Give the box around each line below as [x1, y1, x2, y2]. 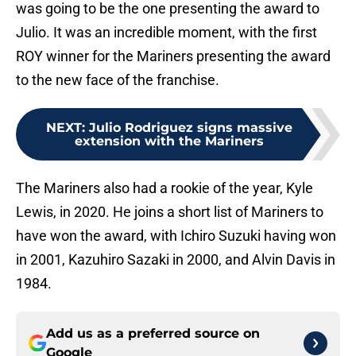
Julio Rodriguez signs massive [89, 120, 292, 136]
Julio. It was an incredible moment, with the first [16, 24, 317, 41]
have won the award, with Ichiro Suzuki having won [16, 227, 336, 245]
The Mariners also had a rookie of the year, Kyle [16, 180, 313, 197]
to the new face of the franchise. [16, 72, 219, 89]
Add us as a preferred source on [46, 326, 260, 342]
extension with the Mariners [75, 133, 264, 149]
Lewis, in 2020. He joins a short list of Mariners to [16, 203, 323, 221]
